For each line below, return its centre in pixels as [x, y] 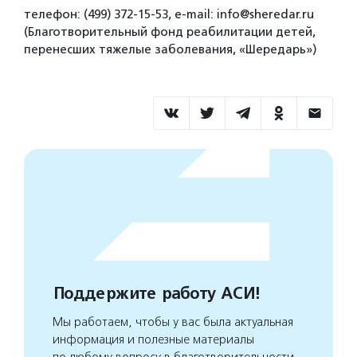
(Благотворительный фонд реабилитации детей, [170, 32]
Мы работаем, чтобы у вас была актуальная [173, 322]
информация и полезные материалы [153, 339]
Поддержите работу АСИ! [156, 294]
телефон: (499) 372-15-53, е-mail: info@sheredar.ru [169, 14]
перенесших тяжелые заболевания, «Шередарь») [170, 49]
